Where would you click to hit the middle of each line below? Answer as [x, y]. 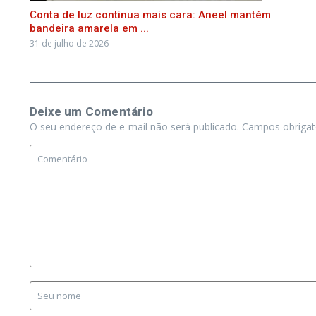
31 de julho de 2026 [69, 43]
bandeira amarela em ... [89, 28]
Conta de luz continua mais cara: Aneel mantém [150, 15]
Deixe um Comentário [91, 111]
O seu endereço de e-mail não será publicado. [134, 127]
